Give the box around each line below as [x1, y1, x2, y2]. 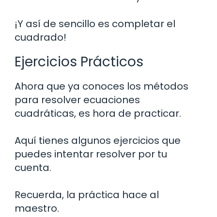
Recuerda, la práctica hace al [15, 188, 159, 202]
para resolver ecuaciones [15, 93, 140, 107]
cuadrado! [15, 31, 66, 45]
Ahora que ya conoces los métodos [15, 79, 188, 93]
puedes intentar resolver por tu [15, 147, 167, 161]
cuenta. [15, 161, 51, 175]
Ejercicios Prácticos [15, 52, 143, 72]
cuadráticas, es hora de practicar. [15, 107, 181, 121]
